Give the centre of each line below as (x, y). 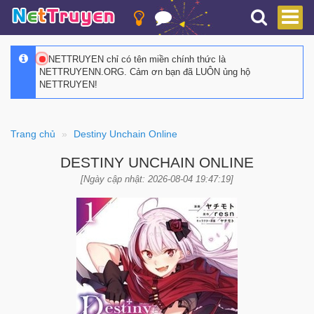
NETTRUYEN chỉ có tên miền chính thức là (136, 59)
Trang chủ (33, 134)
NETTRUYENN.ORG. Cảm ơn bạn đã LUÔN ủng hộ (145, 72)
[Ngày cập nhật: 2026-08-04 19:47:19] (157, 179)
